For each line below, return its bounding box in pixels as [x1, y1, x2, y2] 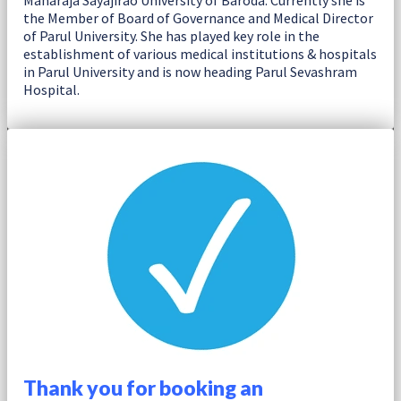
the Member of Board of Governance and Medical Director [23, 9, 373, 28]
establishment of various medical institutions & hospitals [23, 45, 377, 64]
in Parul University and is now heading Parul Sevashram [23, 63, 357, 81]
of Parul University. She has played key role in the [23, 27, 320, 46]
